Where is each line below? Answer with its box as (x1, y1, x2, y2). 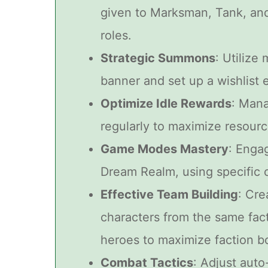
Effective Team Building (100, 187, 238, 202)
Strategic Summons (100, 51, 215, 66)
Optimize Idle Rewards (100, 96, 232, 111)
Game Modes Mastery (100, 142, 229, 157)
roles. (100, 28, 132, 43)
